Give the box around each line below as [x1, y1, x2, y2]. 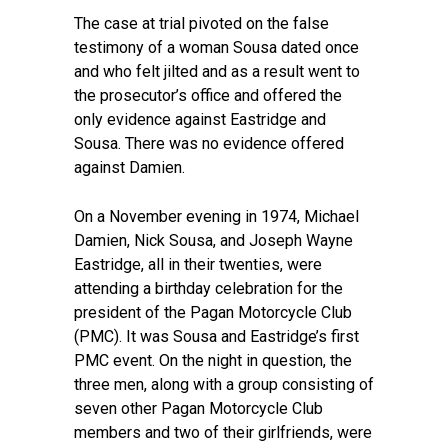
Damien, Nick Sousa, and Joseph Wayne [74, 231, 353, 250]
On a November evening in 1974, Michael [74, 207, 359, 226]
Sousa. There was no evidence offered [74, 134, 344, 153]
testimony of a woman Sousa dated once [74, 38, 359, 57]
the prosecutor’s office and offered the [74, 86, 342, 105]
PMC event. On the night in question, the [74, 351, 352, 370]
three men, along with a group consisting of [74, 375, 374, 394]
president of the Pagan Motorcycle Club [74, 303, 352, 322]
